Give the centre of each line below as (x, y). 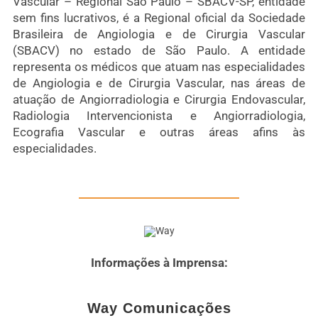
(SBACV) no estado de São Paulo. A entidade (159, 51)
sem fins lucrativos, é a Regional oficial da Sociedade (159, 18)
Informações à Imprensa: (159, 263)
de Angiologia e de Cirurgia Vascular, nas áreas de (159, 83)
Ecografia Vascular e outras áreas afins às (159, 132)
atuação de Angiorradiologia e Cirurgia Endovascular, (159, 100)
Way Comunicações (159, 308)
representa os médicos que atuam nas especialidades (159, 67)
